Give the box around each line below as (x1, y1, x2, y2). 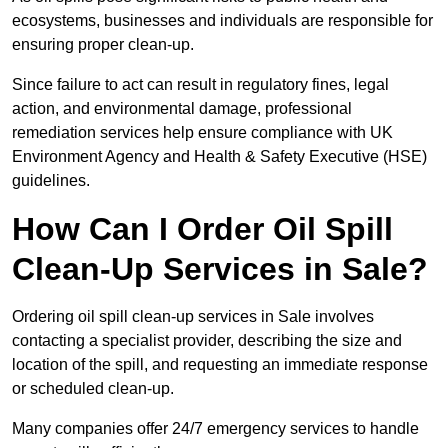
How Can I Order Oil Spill (12, 211, 393, 248)
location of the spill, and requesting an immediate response (12, 356, 428, 374)
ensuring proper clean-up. (12, 36, 198, 54)
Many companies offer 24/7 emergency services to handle (12, 420, 419, 438)
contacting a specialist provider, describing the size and (12, 332, 402, 350)
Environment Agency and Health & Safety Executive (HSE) (12, 148, 427, 166)
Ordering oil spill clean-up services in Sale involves (12, 308, 374, 326)
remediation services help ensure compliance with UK (12, 124, 393, 142)
